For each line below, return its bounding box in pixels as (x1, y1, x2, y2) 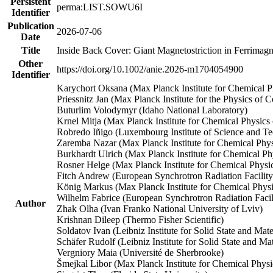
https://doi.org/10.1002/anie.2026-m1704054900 (57, 63, 243, 74)
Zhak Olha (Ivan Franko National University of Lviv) (57, 203, 263, 214)
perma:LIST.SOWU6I (57, 1, 143, 12)
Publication (7, 20, 54, 31)
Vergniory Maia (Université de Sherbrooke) (57, 247, 224, 258)
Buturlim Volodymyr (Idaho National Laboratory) (57, 104, 247, 115)
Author (15, 197, 46, 208)
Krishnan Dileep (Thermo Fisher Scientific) (57, 214, 224, 225)
